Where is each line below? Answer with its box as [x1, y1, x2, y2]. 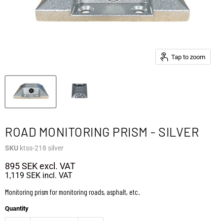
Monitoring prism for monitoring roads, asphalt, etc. [5, 187, 140, 197]
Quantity [5, 205, 29, 213]
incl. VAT [40, 171, 73, 181]
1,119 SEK [5, 171, 40, 181]
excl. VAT [37, 161, 75, 172]
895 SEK [5, 161, 37, 172]
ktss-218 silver [20, 144, 64, 152]
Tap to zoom [171, 53, 205, 61]
